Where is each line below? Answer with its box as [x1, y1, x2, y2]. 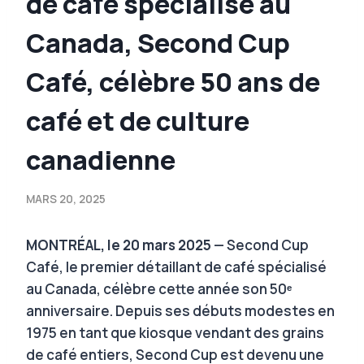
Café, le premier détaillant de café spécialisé [26, 257, 327, 276]
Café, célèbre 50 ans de [26, 63, 320, 100]
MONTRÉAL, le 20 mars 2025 [26, 235, 214, 254]
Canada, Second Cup [26, 24, 290, 61]
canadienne [26, 141, 175, 178]
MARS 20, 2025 [26, 191, 106, 206]
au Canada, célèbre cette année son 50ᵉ [26, 279, 292, 298]
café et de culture [26, 102, 249, 139]
